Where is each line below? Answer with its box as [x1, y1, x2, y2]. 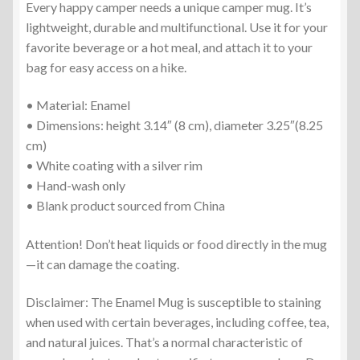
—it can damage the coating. [26, 256, 179, 272]
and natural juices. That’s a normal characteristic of [26, 334, 303, 350]
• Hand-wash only [26, 178, 125, 194]
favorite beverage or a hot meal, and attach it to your [26, 39, 313, 55]
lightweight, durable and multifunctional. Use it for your [26, 18, 328, 35]
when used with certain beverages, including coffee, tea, [26, 314, 329, 330]
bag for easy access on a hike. [26, 59, 186, 75]
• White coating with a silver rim [26, 157, 202, 174]
